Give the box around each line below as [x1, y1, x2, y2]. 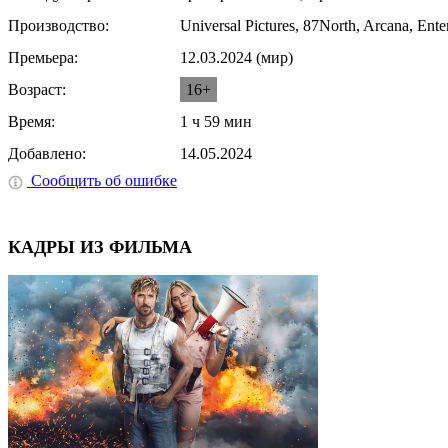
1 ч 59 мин [180, 112, 252, 130]
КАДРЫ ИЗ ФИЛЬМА [8, 236, 192, 257]
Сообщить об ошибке [27, 171, 177, 189]
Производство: [8, 16, 109, 34]
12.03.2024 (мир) [180, 48, 293, 66]
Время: [8, 112, 55, 130]
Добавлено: [8, 144, 86, 162]
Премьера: [8, 48, 78, 66]
